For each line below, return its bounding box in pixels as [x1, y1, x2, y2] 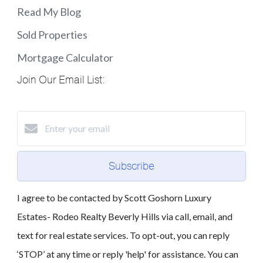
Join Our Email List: [17, 73, 105, 87]
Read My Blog [17, 5, 81, 19]
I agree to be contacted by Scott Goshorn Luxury [17, 192, 211, 204]
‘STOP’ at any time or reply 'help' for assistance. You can [17, 248, 238, 260]
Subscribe [109, 159, 154, 174]
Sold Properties [17, 28, 87, 42]
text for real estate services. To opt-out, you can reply [17, 230, 230, 241]
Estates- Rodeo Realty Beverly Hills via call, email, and [17, 211, 232, 222]
